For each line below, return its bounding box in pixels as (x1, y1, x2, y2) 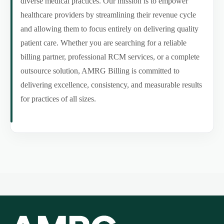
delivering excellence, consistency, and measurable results (20, 80, 202, 89)
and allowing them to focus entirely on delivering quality (20, 24, 198, 33)
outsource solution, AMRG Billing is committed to (20, 66, 179, 75)
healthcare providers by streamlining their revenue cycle (20, 10, 196, 19)
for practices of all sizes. (20, 94, 96, 103)
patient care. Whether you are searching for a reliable (20, 38, 186, 47)
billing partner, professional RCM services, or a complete (20, 52, 199, 61)
